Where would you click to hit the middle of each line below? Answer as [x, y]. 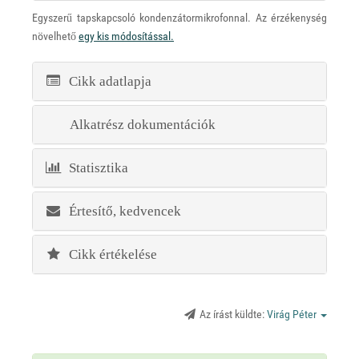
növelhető [55, 36]
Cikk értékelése [109, 255]
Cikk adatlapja [107, 82]
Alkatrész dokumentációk [140, 125]
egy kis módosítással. [126, 36]
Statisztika [95, 168]
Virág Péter [293, 315]
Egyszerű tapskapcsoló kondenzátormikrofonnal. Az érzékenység [179, 18]
